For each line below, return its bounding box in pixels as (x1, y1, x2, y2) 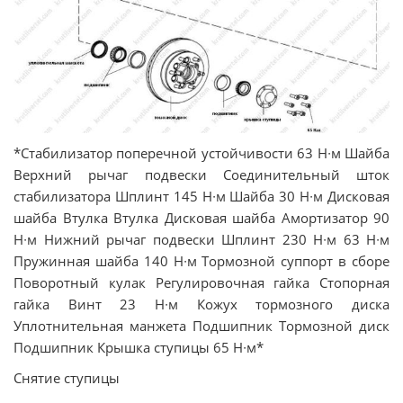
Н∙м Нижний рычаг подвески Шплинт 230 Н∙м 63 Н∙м (13, 230, 390, 249)
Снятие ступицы (13, 369, 120, 388)
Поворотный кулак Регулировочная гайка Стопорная (13, 273, 390, 292)
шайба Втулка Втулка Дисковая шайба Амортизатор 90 (13, 209, 390, 228)
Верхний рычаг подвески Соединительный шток (13, 166, 390, 184)
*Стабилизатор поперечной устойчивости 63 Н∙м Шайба (13, 144, 390, 163)
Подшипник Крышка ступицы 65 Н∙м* (13, 338, 264, 357)
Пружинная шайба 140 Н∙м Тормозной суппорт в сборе (13, 252, 390, 271)
